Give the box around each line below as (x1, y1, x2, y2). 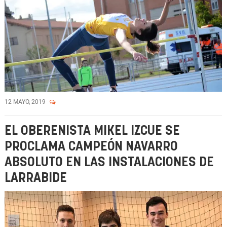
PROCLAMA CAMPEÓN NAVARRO (5, 140, 178, 153)
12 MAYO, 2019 (5, 98, 47, 105)
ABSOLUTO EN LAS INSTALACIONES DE (5, 156, 214, 169)
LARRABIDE (5, 172, 67, 184)
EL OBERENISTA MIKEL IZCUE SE (5, 125, 180, 137)
